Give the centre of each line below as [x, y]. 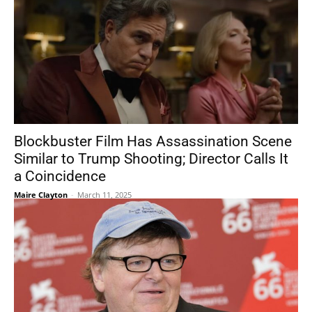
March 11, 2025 [104, 195]
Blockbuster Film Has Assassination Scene [153, 141]
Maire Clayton [41, 195]
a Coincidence [60, 176]
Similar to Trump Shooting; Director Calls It [151, 159]
